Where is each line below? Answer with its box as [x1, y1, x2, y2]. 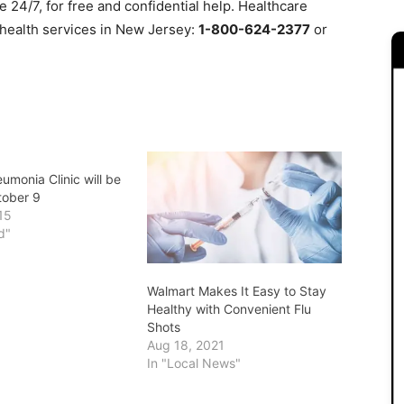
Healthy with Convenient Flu [146, 300, 311, 317]
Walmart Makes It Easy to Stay [146, 282, 326, 298]
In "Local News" [146, 354, 241, 371]
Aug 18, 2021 [146, 336, 225, 353]
